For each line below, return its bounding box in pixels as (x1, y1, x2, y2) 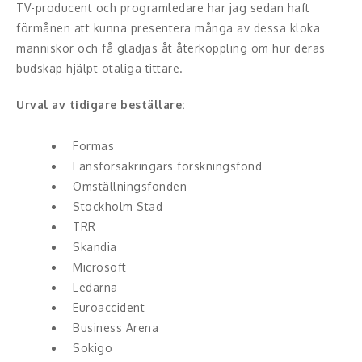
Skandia (73, 240, 117, 254)
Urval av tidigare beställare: (16, 98, 185, 112)
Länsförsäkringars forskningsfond (73, 159, 262, 173)
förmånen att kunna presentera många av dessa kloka (16, 21, 320, 35)
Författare (32, 258, 92, 271)
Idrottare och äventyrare (32, 295, 176, 309)
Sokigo (73, 341, 112, 355)
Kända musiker (32, 332, 118, 346)
